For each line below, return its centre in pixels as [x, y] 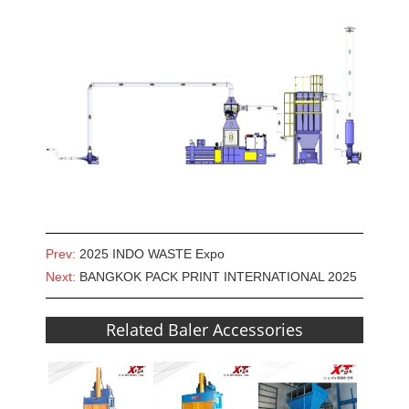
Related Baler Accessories [204, 330]
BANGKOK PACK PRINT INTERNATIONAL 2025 [218, 277]
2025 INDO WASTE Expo [152, 254]
